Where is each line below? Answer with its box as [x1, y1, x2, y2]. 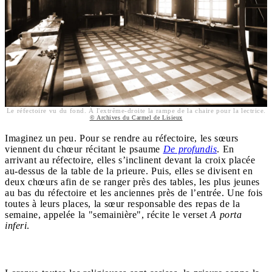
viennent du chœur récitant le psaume [5, 143, 163, 154]
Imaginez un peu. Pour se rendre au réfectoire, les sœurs [5, 132, 239, 143]
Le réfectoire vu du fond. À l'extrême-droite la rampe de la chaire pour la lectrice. [6, 106, 266, 114]
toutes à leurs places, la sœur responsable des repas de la [5, 198, 240, 209]
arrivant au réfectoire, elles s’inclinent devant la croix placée [5, 154, 255, 165]
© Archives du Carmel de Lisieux [89, 114, 183, 121]
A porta [210, 209, 242, 220]
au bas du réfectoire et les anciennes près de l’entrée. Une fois [5, 187, 263, 198]
